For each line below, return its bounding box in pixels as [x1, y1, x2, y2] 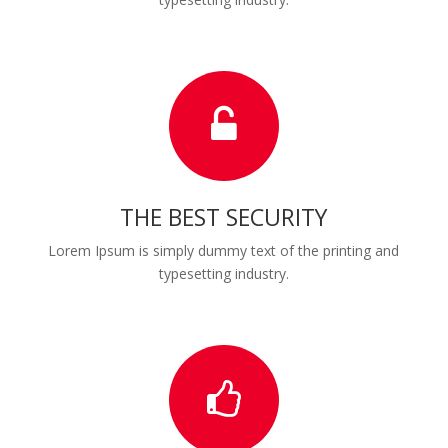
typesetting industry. [158, 264, 289, 284]
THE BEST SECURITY [120, 201, 328, 234]
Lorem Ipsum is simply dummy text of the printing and [48, 241, 400, 261]
